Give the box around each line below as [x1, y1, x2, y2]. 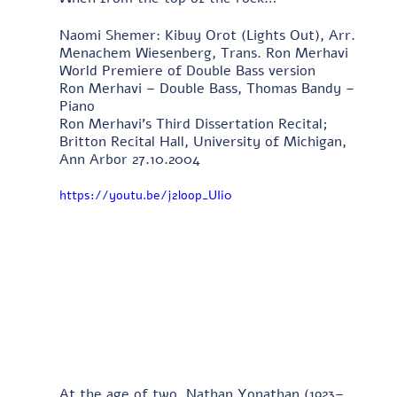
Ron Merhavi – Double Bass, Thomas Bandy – [58, 78, 359, 98]
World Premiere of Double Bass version [58, 60, 320, 81]
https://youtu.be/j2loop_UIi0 [58, 186, 232, 204]
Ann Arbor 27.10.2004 [58, 149, 200, 169]
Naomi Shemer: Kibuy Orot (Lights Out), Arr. [58, 25, 360, 45]
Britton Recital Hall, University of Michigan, [58, 131, 351, 152]
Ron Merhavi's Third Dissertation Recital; [58, 113, 332, 134]
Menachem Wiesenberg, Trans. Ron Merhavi [58, 43, 353, 63]
